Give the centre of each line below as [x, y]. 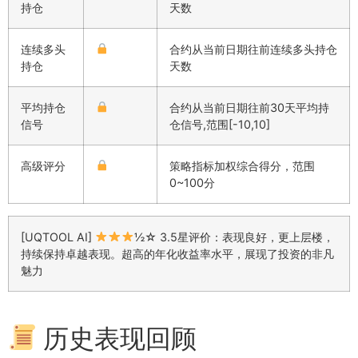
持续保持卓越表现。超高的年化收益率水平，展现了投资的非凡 [177, 253]
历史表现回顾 [117, 338]
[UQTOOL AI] [58, 237]
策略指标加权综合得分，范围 [242, 165]
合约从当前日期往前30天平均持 [249, 107]
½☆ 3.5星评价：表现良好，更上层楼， [235, 237]
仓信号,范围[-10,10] [220, 124]
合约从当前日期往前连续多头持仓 [253, 49]
